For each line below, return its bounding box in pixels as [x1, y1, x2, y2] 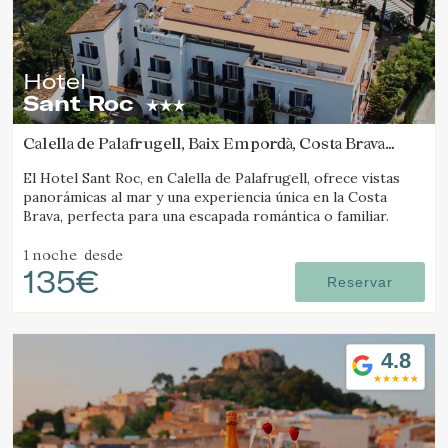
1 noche [23, 246, 77, 263]
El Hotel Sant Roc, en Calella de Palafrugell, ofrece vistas [23, 169, 400, 187]
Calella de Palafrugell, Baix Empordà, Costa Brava [23, 134, 385, 152]
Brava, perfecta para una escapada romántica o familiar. [23, 207, 389, 225]
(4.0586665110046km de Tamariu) [23, 152, 281, 170]
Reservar [327, 274, 393, 290]
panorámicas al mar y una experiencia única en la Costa [23, 188, 387, 206]
